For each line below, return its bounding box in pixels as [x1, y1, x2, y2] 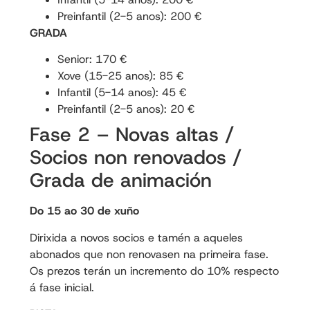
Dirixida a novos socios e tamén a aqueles [29, 230, 243, 245]
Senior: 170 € [57, 52, 127, 67]
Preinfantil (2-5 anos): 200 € [57, 9, 201, 24]
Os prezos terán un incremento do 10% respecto [29, 263, 279, 278]
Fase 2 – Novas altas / [29, 122, 234, 148]
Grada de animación [29, 167, 212, 194]
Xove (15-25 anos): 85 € [57, 69, 183, 84]
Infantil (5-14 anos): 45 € [57, 85, 186, 100]
